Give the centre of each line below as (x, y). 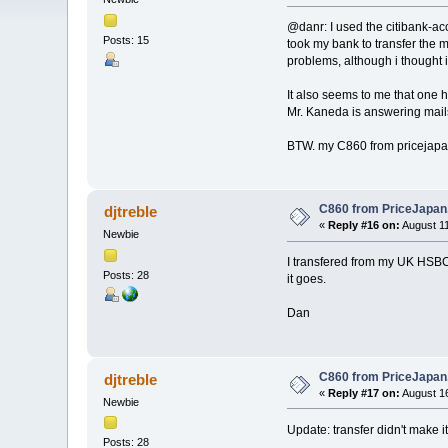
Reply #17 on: (364, 392)
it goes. (306, 279)
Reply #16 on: (364, 225)
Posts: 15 (126, 39)
